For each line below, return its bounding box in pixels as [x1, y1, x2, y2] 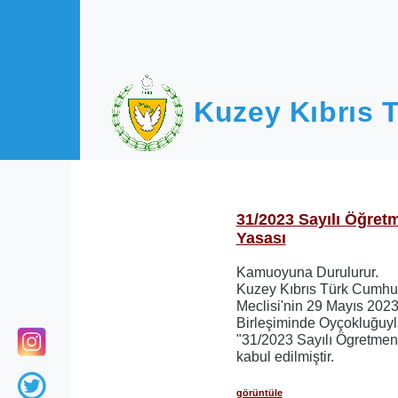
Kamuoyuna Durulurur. [235, 265, 378, 280]
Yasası [235, 229, 286, 247]
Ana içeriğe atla [16, 9, 118, 24]
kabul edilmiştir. [235, 349, 334, 364]
